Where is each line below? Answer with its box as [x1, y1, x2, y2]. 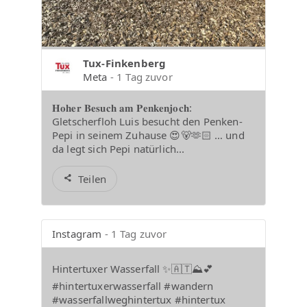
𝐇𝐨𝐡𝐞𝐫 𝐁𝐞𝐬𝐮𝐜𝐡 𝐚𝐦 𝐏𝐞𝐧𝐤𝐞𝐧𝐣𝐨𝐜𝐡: [52, 100, 193, 114]
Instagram [52, 227, 102, 241]
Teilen [78, 171, 107, 186]
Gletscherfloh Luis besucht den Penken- [52, 114, 243, 128]
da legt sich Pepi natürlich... [52, 141, 185, 156]
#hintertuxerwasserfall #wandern [52, 279, 214, 293]
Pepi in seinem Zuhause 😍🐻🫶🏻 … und [52, 127, 245, 142]
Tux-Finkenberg [83, 56, 167, 70]
